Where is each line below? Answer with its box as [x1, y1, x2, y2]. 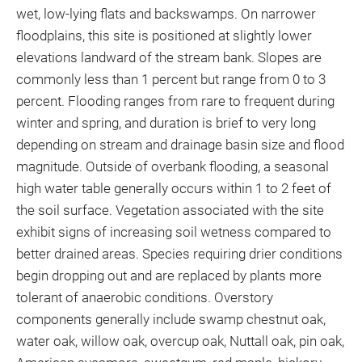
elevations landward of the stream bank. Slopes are [16, 49, 322, 65]
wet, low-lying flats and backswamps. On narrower [16, 6, 316, 22]
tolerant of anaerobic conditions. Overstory [16, 289, 273, 305]
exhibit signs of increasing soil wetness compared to [16, 224, 331, 240]
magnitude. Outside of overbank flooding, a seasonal [16, 158, 329, 175]
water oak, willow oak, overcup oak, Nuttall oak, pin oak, [16, 333, 344, 349]
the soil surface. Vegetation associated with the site [16, 202, 324, 218]
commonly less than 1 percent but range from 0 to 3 [16, 71, 326, 87]
